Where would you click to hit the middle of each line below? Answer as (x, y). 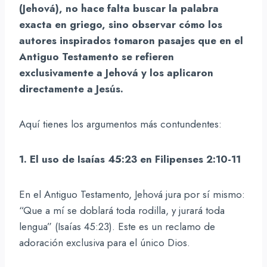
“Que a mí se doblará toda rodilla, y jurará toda (122, 210)
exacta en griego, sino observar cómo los (121, 24)
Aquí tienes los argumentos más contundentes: (120, 124)
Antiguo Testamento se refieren (97, 56)
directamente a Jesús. (71, 89)
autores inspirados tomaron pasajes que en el (131, 40)
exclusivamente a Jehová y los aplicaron (116, 72)
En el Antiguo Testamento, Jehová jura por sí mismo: (132, 194)
